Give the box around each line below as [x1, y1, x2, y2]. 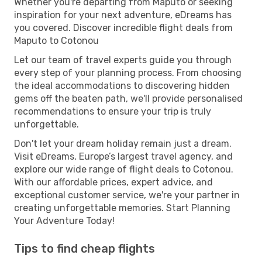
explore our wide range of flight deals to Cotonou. [14, 163, 233, 175]
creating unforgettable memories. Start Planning [14, 202, 230, 213]
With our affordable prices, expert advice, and [14, 176, 213, 188]
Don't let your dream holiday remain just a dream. [14, 137, 232, 149]
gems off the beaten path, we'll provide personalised [14, 92, 243, 104]
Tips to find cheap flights [14, 241, 155, 256]
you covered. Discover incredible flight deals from [14, 22, 233, 33]
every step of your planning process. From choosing [14, 67, 242, 78]
